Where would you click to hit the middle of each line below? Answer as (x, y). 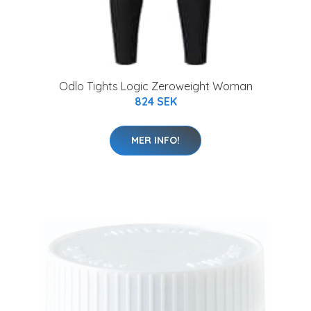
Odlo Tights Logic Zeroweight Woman (155, 86)
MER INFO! (155, 141)
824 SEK (155, 102)
